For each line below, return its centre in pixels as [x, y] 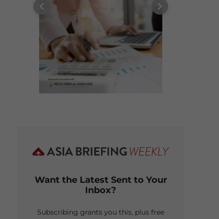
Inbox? [101, 190]
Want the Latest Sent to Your [101, 179]
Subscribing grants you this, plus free [101, 212]
